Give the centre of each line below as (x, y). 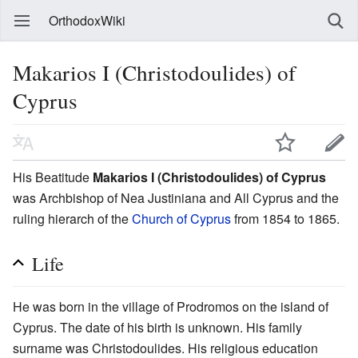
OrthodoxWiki (87, 20)
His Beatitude (53, 177)
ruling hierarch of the (72, 218)
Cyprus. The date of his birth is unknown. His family (157, 327)
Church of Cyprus (181, 218)
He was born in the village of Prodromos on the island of (171, 306)
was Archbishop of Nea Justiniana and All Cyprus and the (176, 197)
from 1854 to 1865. (285, 218)
